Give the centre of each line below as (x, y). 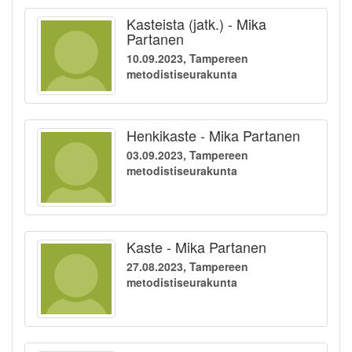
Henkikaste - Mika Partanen (213, 136)
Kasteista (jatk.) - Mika (196, 24)
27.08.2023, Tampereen (187, 267)
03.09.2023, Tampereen (187, 155)
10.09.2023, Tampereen (187, 59)
